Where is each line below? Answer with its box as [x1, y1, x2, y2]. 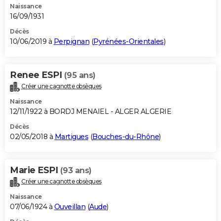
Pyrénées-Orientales [93, 37, 164, 46]
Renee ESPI [10, 70, 64, 81]
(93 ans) [60, 166, 92, 176]
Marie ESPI [10, 165, 60, 176]
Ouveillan [54, 202, 85, 212]
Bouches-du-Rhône [92, 132, 159, 142]
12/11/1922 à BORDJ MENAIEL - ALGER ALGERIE [10, 107, 171, 116]
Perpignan [53, 37, 89, 46]
